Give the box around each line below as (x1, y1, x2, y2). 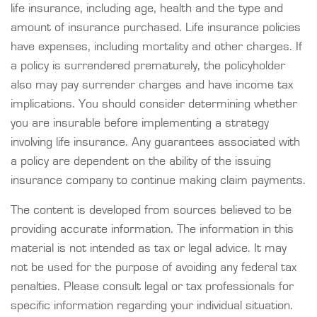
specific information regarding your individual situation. (11, 299, 293, 312)
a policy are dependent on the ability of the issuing (11, 155, 271, 168)
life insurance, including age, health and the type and (11, 2, 283, 15)
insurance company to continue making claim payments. (11, 174, 306, 187)
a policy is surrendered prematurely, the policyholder (11, 59, 285, 72)
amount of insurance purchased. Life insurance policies (11, 21, 301, 34)
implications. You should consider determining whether (11, 98, 297, 110)
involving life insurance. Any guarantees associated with (11, 136, 300, 149)
